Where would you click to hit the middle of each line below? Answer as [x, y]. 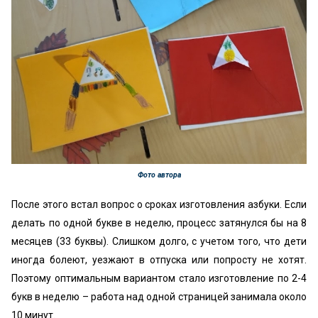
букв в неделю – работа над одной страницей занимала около [159, 297]
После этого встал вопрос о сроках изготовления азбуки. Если [159, 204]
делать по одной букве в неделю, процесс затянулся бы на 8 [159, 223]
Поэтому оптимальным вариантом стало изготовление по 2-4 [159, 278]
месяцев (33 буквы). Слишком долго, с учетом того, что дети [159, 241]
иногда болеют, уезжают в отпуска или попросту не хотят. [159, 260]
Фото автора [159, 175]
